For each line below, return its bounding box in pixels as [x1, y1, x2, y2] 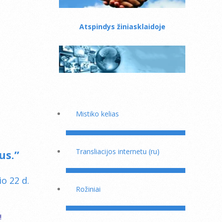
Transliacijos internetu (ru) [76, 147, 160, 156]
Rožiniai [76, 184, 101, 194]
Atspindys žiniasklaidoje [79, 22, 166, 31]
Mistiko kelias [76, 109, 119, 118]
